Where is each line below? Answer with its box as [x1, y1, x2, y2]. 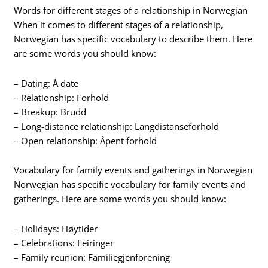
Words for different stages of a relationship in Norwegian [14, 4, 248, 17]
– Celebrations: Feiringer [14, 236, 114, 249]
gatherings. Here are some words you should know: [14, 193, 227, 205]
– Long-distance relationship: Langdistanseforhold [14, 120, 220, 132]
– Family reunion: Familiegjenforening [14, 251, 170, 263]
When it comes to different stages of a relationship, [14, 19, 224, 31]
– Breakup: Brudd [14, 105, 87, 118]
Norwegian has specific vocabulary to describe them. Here [14, 33, 253, 45]
